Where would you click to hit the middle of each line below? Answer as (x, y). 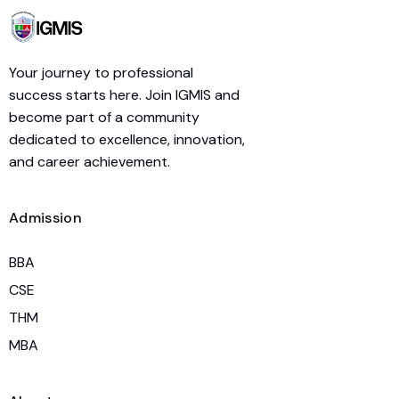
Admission (45, 217)
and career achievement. (90, 161)
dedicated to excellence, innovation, (127, 139)
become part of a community (104, 117)
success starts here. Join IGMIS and (124, 94)
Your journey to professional (101, 72)
